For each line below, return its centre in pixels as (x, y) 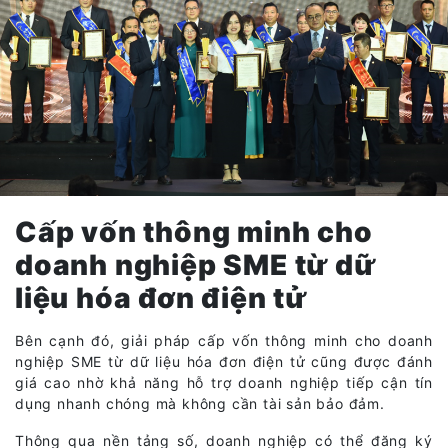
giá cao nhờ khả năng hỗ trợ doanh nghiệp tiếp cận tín (224, 382)
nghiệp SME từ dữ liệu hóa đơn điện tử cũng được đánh (224, 361)
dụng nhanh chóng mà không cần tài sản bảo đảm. (200, 403)
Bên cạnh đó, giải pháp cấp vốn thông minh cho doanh (224, 340)
